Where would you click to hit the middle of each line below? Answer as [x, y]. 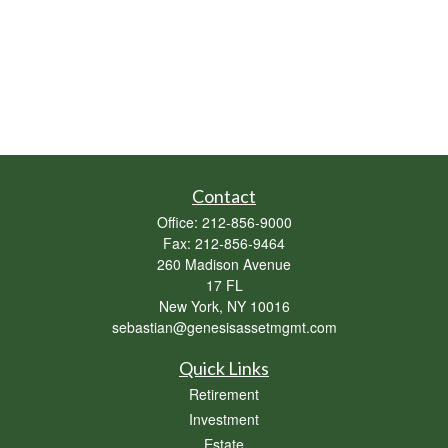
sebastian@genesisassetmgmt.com [224, 327]
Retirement [224, 394]
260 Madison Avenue [224, 264]
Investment [224, 419]
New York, [190, 306]
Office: [179, 222]
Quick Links [224, 368]
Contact [224, 196]
